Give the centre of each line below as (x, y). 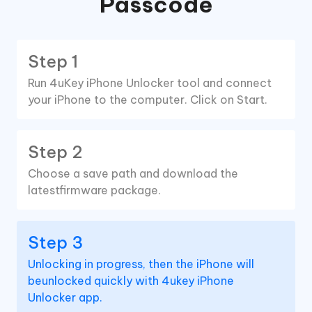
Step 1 (53, 61)
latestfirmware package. (94, 190)
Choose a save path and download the (133, 173)
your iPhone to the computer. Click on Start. (148, 99)
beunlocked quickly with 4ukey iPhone (131, 280)
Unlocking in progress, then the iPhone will (141, 264)
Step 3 (56, 242)
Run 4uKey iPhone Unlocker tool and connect (150, 83)
